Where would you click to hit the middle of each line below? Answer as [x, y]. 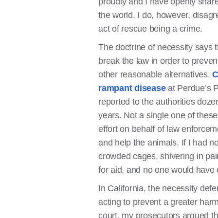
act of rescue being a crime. [152, 29]
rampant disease [132, 88]
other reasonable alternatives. [155, 74]
